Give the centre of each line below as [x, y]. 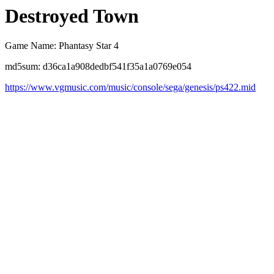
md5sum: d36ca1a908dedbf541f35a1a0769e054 [98, 67]
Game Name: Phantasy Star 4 [62, 46]
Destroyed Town [72, 16]
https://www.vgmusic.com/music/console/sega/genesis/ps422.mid [130, 87]
